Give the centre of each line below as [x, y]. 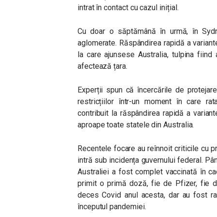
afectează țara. [102, 66]
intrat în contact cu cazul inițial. [128, 8]
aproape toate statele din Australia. [137, 125]
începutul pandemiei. [113, 207]
